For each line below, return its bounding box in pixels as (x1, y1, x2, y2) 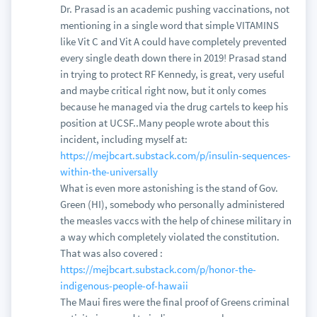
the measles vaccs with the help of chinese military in (59, 214, 292, 227)
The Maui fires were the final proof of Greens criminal (59, 295, 289, 309)
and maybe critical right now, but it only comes (59, 83, 266, 97)
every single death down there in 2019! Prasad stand (59, 51, 287, 64)
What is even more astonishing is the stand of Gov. (59, 181, 278, 195)
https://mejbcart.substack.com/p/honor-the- (59, 263, 256, 276)
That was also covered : (59, 246, 163, 260)
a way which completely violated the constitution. (59, 230, 279, 243)
